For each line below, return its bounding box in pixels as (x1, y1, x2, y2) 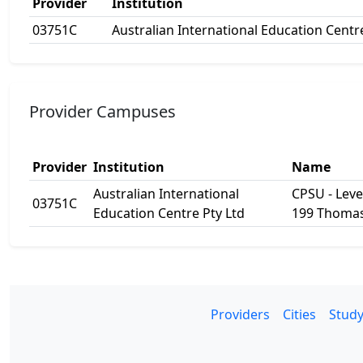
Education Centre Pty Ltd (93, 204, 245, 222)
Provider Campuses (29, 100, 176, 122)
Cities (282, 305, 316, 323)
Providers (210, 305, 270, 323)
